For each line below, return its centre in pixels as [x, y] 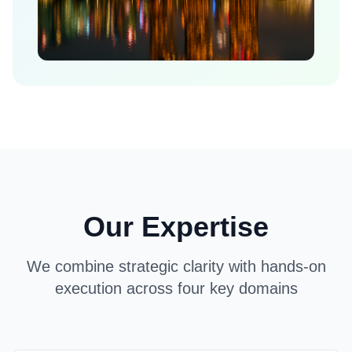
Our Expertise [176, 227]
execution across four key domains [176, 289]
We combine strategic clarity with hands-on [176, 267]
